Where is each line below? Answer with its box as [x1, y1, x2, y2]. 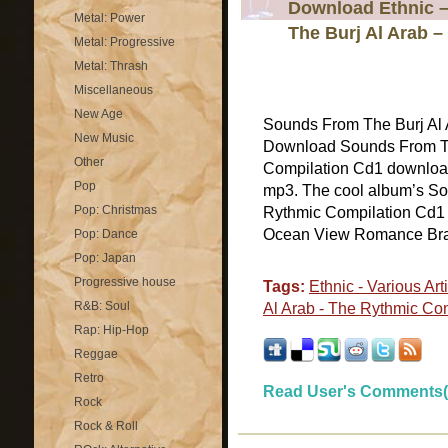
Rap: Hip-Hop [74, 323, 149, 337]
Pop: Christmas [74, 203, 157, 217]
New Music [74, 131, 134, 145]
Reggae [74, 347, 118, 361]
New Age [74, 107, 123, 121]
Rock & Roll [74, 419, 138, 433]
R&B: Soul [74, 299, 130, 313]
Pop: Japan [74, 251, 136, 265]
